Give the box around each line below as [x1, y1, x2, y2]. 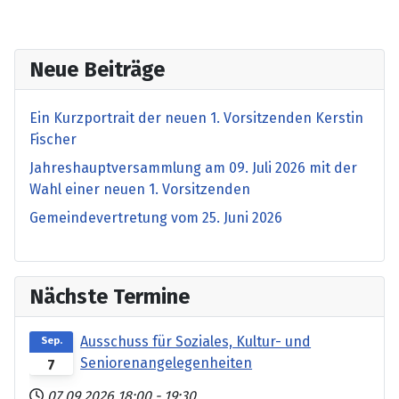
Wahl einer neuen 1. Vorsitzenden [29, 180, 250, 198]
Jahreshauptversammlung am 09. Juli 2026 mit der [29, 159, 357, 176]
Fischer [29, 130, 77, 148]
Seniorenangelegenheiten [80, 354, 253, 371]
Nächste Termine [29, 283, 190, 309]
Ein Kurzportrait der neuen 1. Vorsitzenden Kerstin [29, 109, 363, 126]
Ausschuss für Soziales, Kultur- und [80, 332, 312, 350]
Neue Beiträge [29, 56, 165, 82]
